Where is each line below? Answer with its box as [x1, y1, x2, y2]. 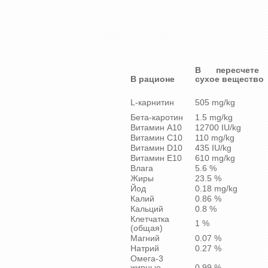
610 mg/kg [195, 154, 235, 163]
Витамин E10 [130, 154, 182, 163]
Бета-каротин [130, 113, 183, 123]
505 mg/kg [195, 98, 235, 108]
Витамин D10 [130, 144, 182, 153]
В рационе [130, 75, 175, 84]
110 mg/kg [195, 133, 234, 143]
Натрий [130, 244, 159, 254]
